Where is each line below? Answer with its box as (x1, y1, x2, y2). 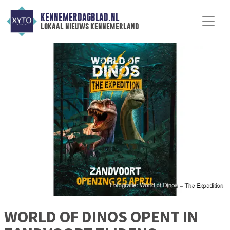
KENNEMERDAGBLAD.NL (40, 12, 119, 23)
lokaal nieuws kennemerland (40, 21, 139, 31)
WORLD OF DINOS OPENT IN (4, 206, 198, 227)
